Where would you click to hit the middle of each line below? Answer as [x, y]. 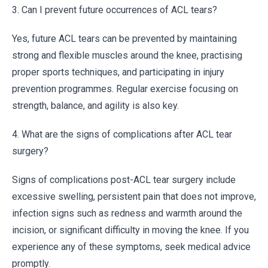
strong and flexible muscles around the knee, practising [127, 55]
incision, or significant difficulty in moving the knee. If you [130, 230]
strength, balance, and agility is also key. [95, 106]
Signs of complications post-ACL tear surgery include [124, 180]
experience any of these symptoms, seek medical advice [131, 247]
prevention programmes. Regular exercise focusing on [125, 89]
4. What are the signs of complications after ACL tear [122, 134]
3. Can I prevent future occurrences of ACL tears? [115, 10]
